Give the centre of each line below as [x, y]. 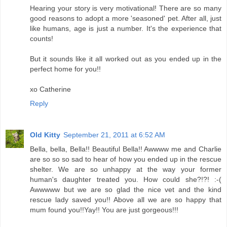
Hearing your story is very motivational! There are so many [126, 8]
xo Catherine [50, 89]
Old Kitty [45, 135]
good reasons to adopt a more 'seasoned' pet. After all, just [126, 18]
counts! [42, 38]
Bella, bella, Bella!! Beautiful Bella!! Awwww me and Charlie [126, 149]
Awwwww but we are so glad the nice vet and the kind [126, 189]
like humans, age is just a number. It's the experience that [126, 28]
